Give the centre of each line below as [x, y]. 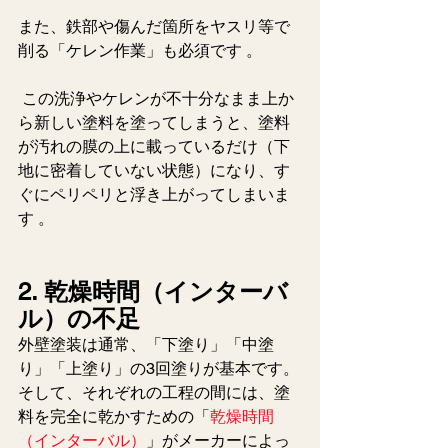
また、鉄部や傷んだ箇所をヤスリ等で [154, 26]
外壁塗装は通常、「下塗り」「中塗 [146, 344]
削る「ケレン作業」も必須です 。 [140, 50]
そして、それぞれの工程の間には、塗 [154, 392]
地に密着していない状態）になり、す [154, 170]
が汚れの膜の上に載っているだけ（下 [154, 146]
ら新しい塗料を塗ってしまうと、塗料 [154, 122]
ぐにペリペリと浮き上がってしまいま [154, 194]
